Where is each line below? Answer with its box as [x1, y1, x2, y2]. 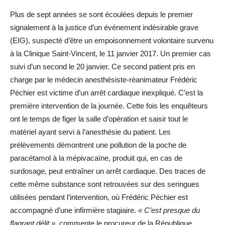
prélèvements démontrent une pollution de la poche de [10, 141, 186, 149]
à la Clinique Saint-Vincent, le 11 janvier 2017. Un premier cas [10, 49, 211, 58]
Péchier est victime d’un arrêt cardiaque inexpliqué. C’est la [10, 88, 203, 97]
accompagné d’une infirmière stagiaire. [10, 206, 138, 214]
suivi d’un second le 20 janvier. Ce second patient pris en [10, 62, 195, 71]
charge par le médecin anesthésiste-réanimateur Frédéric [10, 75, 197, 84]
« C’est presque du [138, 206, 200, 214]
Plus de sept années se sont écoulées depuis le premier [10, 10, 193, 19]
